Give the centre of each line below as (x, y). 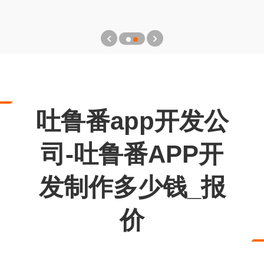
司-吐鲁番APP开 (132, 154)
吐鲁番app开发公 (132, 121)
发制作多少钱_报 (132, 187)
